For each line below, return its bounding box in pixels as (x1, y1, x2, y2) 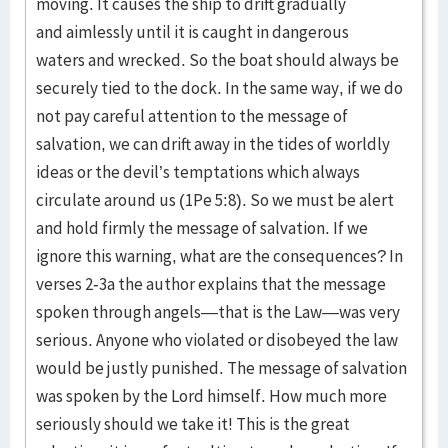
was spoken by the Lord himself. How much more (36, 385, 387, 407)
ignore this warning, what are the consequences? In (36, 245, 403, 267)
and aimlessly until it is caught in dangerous (36, 21, 349, 43)
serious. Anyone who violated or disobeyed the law (36, 329, 398, 351)
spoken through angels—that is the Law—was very (36, 301, 400, 323)
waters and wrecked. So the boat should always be (36, 49, 399, 71)
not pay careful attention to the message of (36, 105, 348, 127)
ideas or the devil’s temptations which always (36, 161, 360, 183)
